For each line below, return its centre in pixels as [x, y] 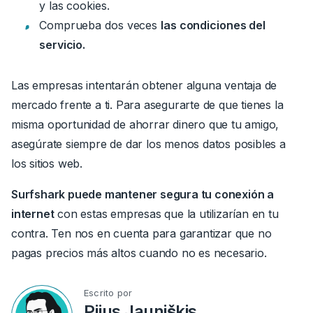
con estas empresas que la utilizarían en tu [166, 214]
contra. [30, 234]
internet [33, 214]
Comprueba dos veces [100, 26]
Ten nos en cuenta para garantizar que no [160, 234]
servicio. [63, 45]
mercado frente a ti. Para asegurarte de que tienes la [147, 105]
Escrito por [108, 293]
